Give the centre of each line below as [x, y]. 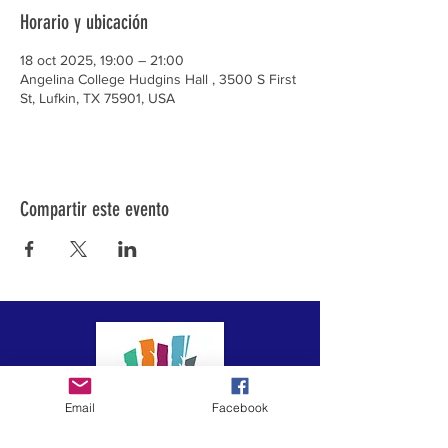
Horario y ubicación [84, 22]
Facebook [240, 407]
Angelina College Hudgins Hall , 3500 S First [158, 79]
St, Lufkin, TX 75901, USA [97, 98]
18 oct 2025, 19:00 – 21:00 [102, 60]
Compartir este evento [94, 209]
